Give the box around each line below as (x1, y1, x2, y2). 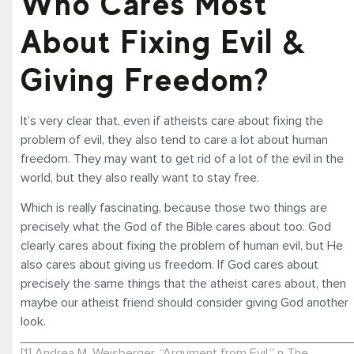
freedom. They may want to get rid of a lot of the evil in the (21, 152, 344, 165)
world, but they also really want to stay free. (21, 171, 259, 184)
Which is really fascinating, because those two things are (21, 201, 327, 214)
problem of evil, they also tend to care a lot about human (21, 133, 328, 146)
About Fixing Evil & (21, 23, 307, 60)
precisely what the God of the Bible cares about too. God (21, 220, 331, 233)
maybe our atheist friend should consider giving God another (21, 296, 348, 309)
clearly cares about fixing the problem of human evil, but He (21, 239, 343, 252)
